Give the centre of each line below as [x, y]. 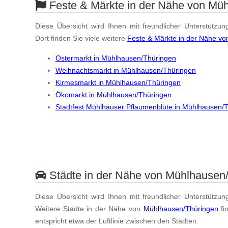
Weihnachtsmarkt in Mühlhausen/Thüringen [126, 70]
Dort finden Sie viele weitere [81, 38]
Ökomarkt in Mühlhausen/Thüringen [113, 94]
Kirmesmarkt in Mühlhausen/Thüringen [118, 82]
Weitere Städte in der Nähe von [89, 208]
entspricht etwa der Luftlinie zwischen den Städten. [117, 221]
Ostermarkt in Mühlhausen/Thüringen [116, 58]
